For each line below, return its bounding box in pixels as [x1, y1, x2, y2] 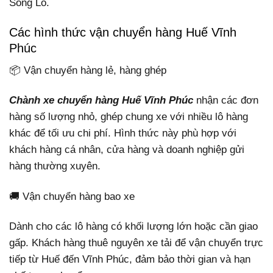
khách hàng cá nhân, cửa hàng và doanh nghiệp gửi [9, 144, 244, 156]
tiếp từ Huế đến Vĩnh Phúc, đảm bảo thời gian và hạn [9, 253, 250, 265]
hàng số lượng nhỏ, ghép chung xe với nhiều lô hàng [9, 111, 248, 123]
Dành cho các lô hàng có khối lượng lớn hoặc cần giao [9, 220, 258, 232]
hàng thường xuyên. [9, 160, 101, 172]
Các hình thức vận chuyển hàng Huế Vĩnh [9, 26, 236, 40]
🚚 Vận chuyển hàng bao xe [9, 190, 135, 202]
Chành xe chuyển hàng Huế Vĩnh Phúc [9, 94, 193, 107]
